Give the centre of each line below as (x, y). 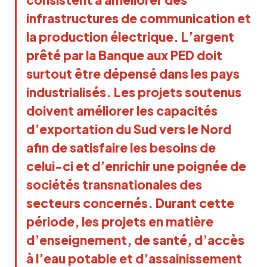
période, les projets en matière (120, 221)
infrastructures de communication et (139, 18)
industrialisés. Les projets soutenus (134, 92)
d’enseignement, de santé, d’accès (135, 240)
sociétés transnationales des (114, 184)
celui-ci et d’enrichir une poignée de (136, 166)
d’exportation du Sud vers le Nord (129, 129)
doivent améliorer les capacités (122, 110)
